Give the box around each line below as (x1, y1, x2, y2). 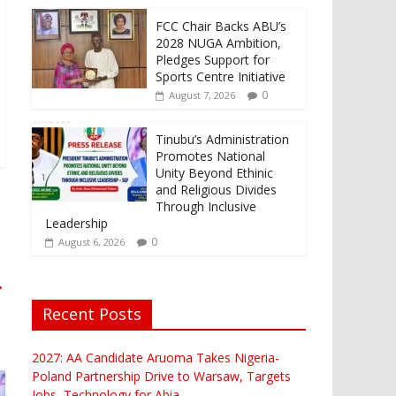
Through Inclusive (156, 197, 256, 215)
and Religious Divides (156, 180, 277, 198)
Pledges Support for (156, 50, 270, 68)
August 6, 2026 (58, 234, 125, 248)
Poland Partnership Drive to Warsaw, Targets (32, 367, 291, 385)
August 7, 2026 (169, 88, 235, 102)
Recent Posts (42, 302, 141, 324)
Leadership (45, 214, 108, 232)
